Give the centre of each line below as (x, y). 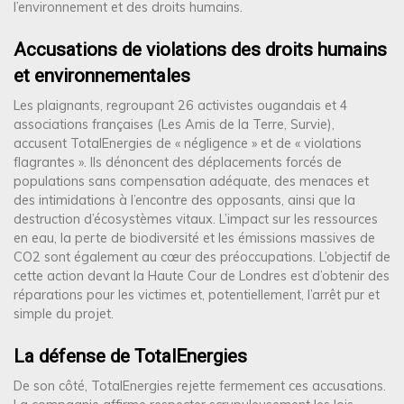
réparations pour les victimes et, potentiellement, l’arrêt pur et (197, 294)
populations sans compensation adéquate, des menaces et (191, 181)
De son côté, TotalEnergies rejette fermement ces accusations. (200, 386)
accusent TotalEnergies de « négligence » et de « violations (188, 143)
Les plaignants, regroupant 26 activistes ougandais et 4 (181, 105)
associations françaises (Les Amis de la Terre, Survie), (174, 124)
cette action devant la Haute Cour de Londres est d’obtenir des (202, 275)
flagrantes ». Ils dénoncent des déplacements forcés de (178, 162)
